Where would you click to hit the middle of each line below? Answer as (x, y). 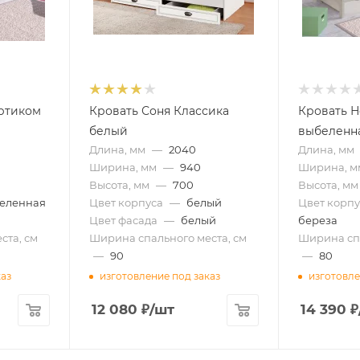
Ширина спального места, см (168, 238)
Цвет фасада (123, 221)
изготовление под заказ (160, 276)
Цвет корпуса (126, 203)
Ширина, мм (123, 168)
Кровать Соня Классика (159, 111)
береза (317, 221)
